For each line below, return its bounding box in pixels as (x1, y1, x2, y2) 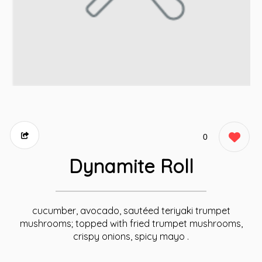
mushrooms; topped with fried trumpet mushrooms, (19, 218, 243, 229)
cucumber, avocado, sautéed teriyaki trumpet (32, 205, 230, 216)
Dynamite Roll (68, 154, 194, 178)
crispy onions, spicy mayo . (73, 230, 189, 242)
